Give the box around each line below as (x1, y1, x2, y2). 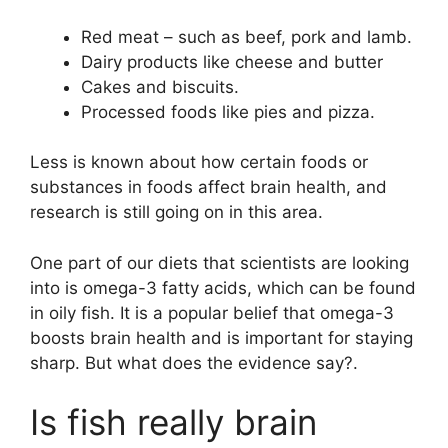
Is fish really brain (30, 401, 317, 444)
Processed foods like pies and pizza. (81, 101, 375, 122)
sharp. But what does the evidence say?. (30, 352, 358, 373)
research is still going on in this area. (30, 202, 323, 223)
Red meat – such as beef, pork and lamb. (81, 26, 412, 47)
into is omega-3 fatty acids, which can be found (30, 277, 416, 298)
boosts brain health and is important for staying (30, 327, 413, 348)
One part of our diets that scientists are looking (30, 252, 409, 273)
